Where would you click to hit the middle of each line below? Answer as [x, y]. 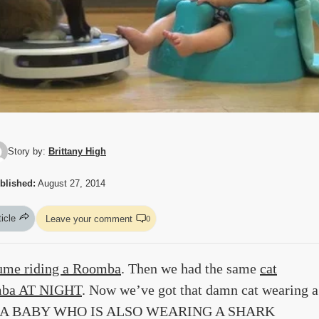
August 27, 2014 [70, 184]
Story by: [28, 152]
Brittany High [77, 152]
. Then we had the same [190, 269]
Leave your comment [89, 219]
